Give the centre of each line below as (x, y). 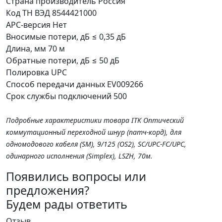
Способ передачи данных (55, 84)
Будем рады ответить (67, 204)
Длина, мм (26, 48)
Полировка (28, 72)
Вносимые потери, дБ (48, 36)
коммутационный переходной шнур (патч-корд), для (94, 132)
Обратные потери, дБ (48, 60)
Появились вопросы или (76, 176)
